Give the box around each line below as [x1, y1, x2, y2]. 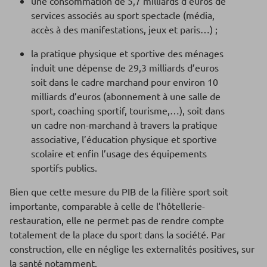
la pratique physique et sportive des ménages [31, 47, 223, 60]
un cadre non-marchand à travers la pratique [31, 119, 218, 131]
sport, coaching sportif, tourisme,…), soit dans [31, 104, 225, 117]
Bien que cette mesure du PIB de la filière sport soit [10, 185, 228, 198]
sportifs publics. [31, 162, 97, 174]
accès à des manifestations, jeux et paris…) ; [31, 23, 218, 36]
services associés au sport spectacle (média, [31, 9, 215, 21]
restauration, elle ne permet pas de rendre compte [10, 214, 224, 226]
